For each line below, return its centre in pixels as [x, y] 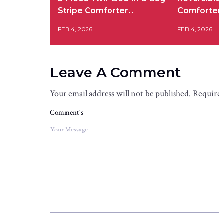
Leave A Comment [115, 72]
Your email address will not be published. [120, 93]
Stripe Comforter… [96, 10]
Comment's [66, 112]
